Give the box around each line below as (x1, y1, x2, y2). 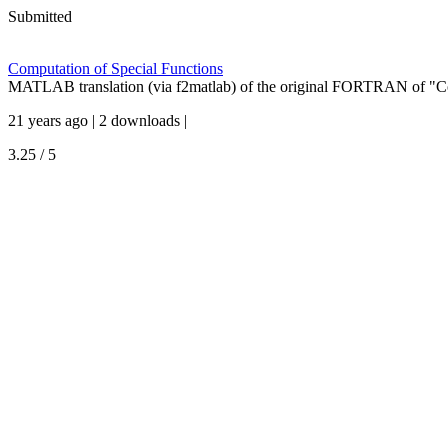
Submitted (8, 8, 72, 25)
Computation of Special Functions (8, 60, 223, 77)
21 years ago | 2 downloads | (8, 112, 187, 129)
